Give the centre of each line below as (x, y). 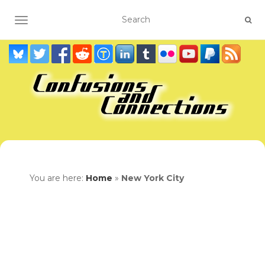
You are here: (58, 178)
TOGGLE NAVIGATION (68, 21)
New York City (153, 178)
